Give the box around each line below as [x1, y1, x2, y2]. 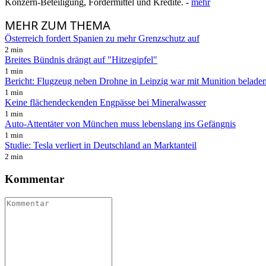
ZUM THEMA [41, 17, 110, 34]
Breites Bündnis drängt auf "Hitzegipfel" [5, 55, 157, 65]
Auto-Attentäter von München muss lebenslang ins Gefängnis [5, 119, 236, 129]
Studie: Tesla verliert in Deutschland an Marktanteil [5, 140, 197, 151]
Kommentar [5, 172, 64, 185]
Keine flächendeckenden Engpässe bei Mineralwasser [5, 97, 206, 108]
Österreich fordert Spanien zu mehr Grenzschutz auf [5, 33, 199, 44]
